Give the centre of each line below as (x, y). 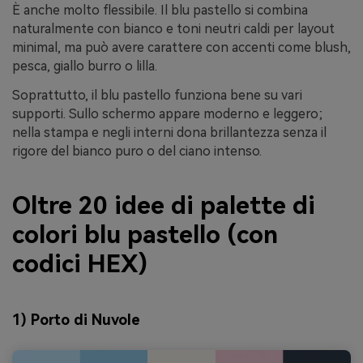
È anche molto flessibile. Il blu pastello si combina (160, 10)
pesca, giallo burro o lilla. (85, 66)
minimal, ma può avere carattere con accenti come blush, (181, 47)
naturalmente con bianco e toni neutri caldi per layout (173, 29)
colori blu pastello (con (145, 235)
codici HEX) (80, 264)
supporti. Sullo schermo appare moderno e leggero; (167, 113)
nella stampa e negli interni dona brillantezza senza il (169, 132)
